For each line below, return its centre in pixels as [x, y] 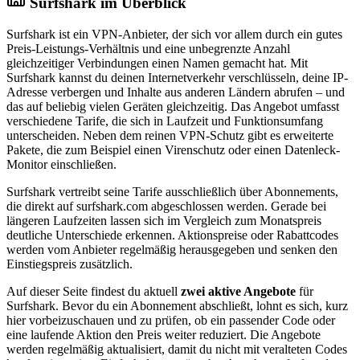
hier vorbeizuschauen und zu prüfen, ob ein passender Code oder [171, 320]
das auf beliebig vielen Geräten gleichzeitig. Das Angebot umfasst [173, 106]
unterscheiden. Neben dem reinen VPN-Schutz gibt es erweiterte [170, 135]
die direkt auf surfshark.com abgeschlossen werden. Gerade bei [166, 206]
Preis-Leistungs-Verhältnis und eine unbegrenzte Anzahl [148, 48]
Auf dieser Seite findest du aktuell [94, 291]
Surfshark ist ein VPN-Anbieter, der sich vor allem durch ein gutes [174, 34]
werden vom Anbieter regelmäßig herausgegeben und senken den [172, 249]
